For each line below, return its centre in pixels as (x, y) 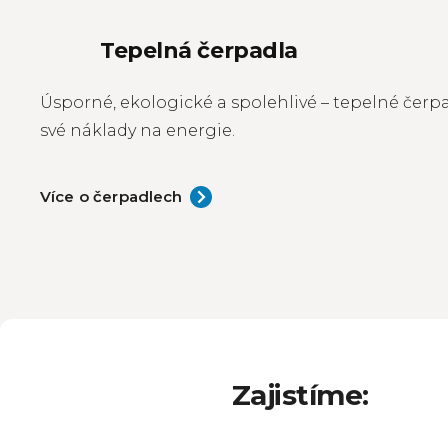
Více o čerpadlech (111, 196)
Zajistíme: (300, 395)
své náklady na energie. (137, 130)
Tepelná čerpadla (199, 50)
